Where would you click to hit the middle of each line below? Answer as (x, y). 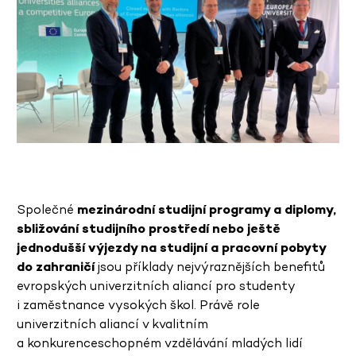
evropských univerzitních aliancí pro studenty (156, 286)
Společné (47, 210)
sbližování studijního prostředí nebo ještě (149, 229)
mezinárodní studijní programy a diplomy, (207, 210)
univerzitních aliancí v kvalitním (112, 324)
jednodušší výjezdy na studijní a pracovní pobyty (171, 248)
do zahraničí (56, 267)
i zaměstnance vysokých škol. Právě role (138, 305)
